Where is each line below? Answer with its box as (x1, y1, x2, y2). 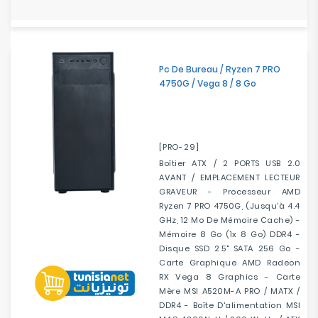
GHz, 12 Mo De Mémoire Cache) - (159, 214, 300, 226)
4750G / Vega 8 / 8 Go (159, 77, 256, 89)
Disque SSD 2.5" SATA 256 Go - (159, 243, 300, 254)
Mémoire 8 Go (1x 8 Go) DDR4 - (159, 229, 300, 240)
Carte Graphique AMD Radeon (159, 257, 300, 268)
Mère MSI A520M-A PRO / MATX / (159, 285, 300, 297)
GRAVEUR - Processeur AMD (159, 186, 300, 197)
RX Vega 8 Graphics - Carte (159, 271, 300, 283)
